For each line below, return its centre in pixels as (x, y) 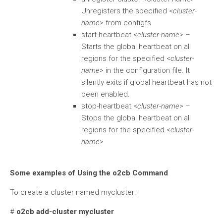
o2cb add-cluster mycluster (65, 212)
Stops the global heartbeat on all (136, 118)
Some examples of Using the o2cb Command (89, 173)
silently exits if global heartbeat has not (146, 82)
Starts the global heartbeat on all (136, 47)
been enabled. (106, 94)
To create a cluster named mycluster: (73, 192)
